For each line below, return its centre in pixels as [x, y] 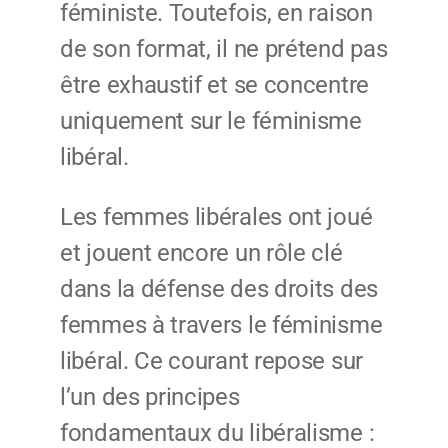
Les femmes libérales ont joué [216, 217]
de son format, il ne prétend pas [224, 49]
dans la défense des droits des [219, 289]
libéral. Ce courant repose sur [211, 361]
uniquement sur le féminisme [211, 121]
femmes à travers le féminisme [221, 325]
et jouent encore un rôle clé [201, 253]
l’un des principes [150, 397]
